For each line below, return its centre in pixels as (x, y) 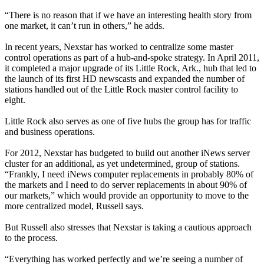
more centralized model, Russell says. (74, 206)
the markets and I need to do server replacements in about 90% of (126, 184)
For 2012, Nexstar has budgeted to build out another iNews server (127, 153)
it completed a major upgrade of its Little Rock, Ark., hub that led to (131, 68)
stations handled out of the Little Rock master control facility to (121, 89)
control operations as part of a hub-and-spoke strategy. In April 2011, (132, 57)
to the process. (31, 237)
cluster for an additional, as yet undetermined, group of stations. (122, 163)
